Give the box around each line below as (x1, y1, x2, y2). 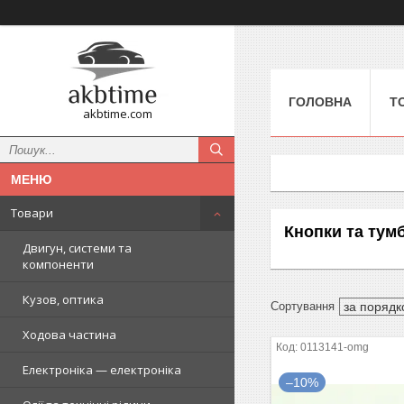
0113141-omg (300, 340, 370, 353)
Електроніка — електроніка (23, 362, 181, 378)
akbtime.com (82, 106, 152, 122)
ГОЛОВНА (289, 94, 352, 109)
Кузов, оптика (23, 291, 104, 308)
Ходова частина (23, 326, 116, 343)
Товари (11, 205, 53, 221)
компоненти (23, 256, 94, 272)
